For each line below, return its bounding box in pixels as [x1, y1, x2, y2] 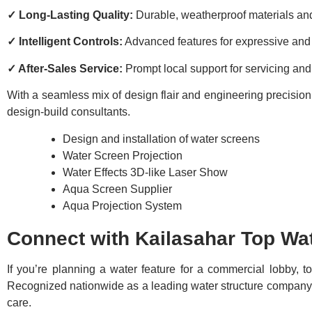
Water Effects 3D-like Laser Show [63, 166, 228, 178]
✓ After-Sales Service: [7, 62, 123, 75]
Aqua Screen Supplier [63, 182, 172, 195]
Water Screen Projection [63, 149, 182, 162]
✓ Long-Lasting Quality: [7, 9, 133, 22]
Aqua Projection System [63, 199, 182, 212]
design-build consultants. [7, 106, 130, 118]
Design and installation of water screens [63, 132, 260, 145]
